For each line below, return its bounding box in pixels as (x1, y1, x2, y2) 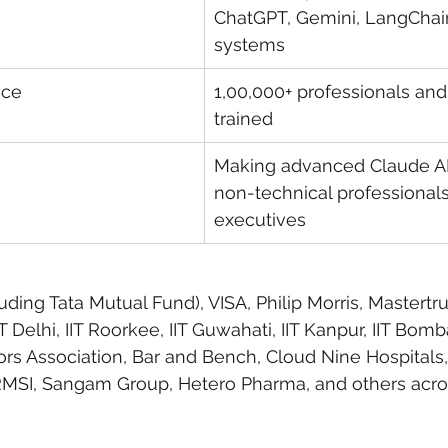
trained (214, 108, 273, 130)
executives (214, 209, 306, 231)
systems (214, 34, 285, 56)
